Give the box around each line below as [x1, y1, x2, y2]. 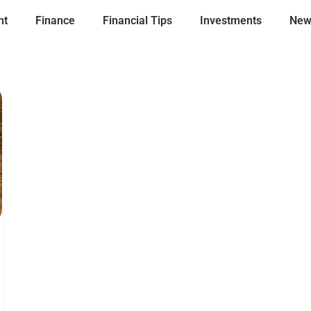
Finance [35, 13, 76, 27]
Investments [200, 13, 262, 27]
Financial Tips [103, 13, 173, 27]
